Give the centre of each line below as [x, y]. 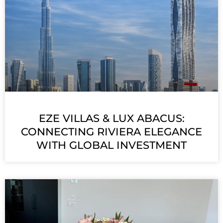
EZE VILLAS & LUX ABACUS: [111, 118]
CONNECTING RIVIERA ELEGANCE [111, 132]
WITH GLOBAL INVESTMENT [111, 145]
